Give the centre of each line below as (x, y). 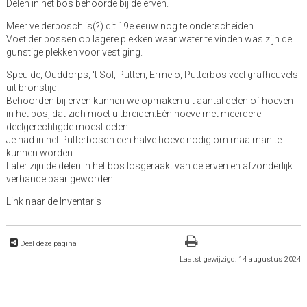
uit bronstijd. (32, 88)
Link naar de (33, 201)
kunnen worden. (40, 153)
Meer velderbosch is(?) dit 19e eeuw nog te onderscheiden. (131, 26)
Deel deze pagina (48, 244)
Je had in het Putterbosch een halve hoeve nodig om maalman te (144, 140)
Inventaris (80, 201)
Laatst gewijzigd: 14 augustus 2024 (241, 259)
